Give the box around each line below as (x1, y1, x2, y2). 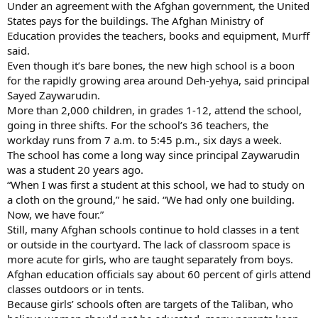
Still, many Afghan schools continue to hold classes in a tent (7, 221, 299, 236)
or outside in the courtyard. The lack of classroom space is (7, 236, 290, 251)
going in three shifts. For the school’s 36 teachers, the (7, 117, 268, 132)
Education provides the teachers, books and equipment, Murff (7, 28, 309, 43)
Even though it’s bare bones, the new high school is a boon (7, 57, 295, 72)
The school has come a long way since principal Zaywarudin (7, 147, 300, 162)
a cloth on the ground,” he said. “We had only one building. (7, 192, 295, 207)
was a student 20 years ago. (7, 162, 143, 177)
